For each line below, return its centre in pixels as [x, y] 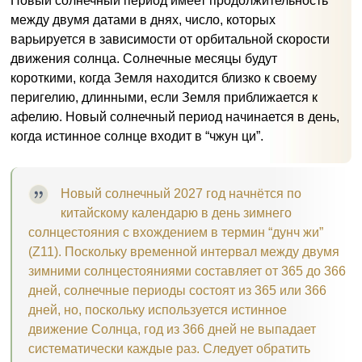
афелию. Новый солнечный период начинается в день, [175, 117]
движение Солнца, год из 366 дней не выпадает [172, 330]
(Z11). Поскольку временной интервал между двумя [184, 252]
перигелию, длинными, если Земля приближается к [164, 98]
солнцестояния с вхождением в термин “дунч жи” [176, 233]
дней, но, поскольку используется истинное [158, 310]
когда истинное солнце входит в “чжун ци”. [137, 137]
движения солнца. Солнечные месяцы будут [144, 59]
